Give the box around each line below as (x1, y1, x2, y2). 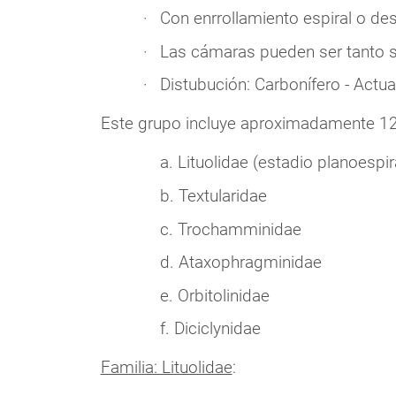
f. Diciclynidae (159, 318, 261, 339)
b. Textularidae (159, 185, 267, 206)
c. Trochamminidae (159, 218, 301, 240)
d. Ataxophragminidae (159, 252, 322, 273)
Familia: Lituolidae (100, 357, 232, 378)
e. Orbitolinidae (159, 285, 270, 306)
